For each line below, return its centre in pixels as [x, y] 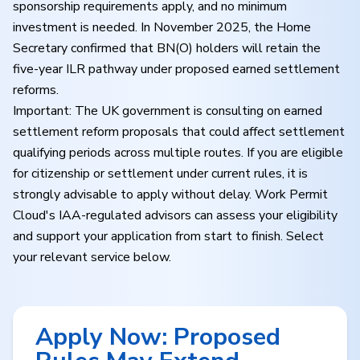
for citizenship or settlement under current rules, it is [160, 174]
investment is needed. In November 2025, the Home [162, 27]
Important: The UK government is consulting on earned [168, 111]
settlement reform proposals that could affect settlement [179, 132]
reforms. [36, 90]
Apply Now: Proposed [158, 337]
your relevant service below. [92, 257]
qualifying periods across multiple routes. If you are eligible [178, 153]
